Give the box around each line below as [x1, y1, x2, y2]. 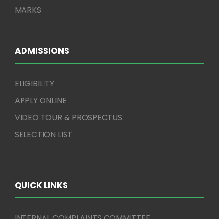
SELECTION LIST [15, 129, 72, 140]
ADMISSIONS [15, 45, 69, 57]
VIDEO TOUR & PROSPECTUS [15, 112, 122, 123]
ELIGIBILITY [15, 78, 54, 89]
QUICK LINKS [15, 179, 68, 191]
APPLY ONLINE [15, 95, 66, 106]
